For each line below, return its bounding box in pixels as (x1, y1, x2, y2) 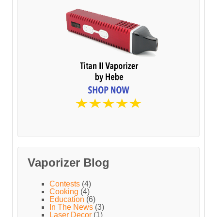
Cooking (49, 187, 78, 196)
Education (49, 195, 84, 204)
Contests (49, 180, 80, 188)
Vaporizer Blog (28, 156, 109, 170)
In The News (49, 203, 93, 212)
